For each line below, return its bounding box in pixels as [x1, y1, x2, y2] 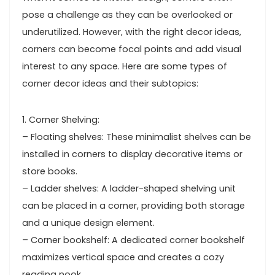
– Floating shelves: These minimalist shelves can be [22, 131, 251, 143]
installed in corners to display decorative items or [22, 148, 242, 160]
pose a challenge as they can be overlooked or [22, 9, 233, 21]
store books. [22, 165, 77, 177]
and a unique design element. [22, 217, 155, 229]
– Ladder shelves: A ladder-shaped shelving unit [22, 182, 236, 195]
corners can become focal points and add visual [22, 43, 241, 55]
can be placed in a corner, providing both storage [22, 199, 245, 212]
